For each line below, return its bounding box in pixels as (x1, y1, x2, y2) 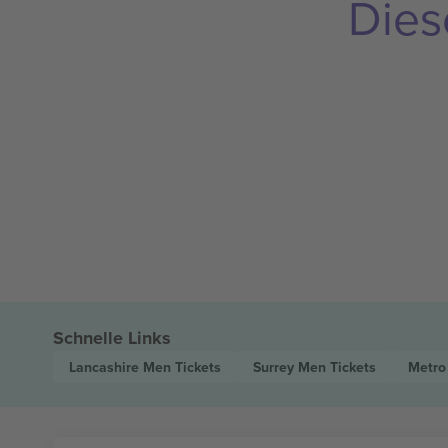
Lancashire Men (68, 357, 175, 377)
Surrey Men (252, 357, 330, 377)
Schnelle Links (52, 325, 171, 351)
